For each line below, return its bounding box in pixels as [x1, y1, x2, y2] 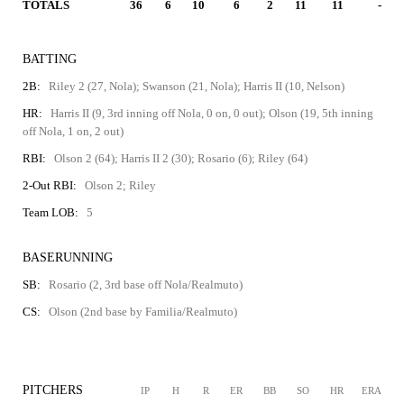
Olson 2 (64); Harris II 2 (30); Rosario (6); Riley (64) [54, 151, 308, 165]
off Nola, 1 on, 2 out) [23, 124, 124, 138]
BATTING [23, 52, 77, 66]
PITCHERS [23, 383, 83, 397]
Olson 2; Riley [85, 179, 156, 192]
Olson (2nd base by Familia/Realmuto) [49, 305, 237, 318]
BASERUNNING [23, 251, 113, 264]
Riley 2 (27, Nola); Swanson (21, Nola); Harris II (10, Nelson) [49, 79, 344, 93]
